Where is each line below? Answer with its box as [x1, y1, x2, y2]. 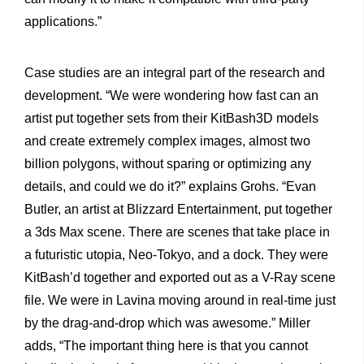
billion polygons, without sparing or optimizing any [24, 157, 311, 171]
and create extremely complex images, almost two [24, 134, 310, 149]
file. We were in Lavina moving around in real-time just [24, 293, 336, 308]
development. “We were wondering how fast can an [24, 89, 318, 103]
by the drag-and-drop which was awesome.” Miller [24, 316, 310, 331]
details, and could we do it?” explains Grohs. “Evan [24, 180, 316, 194]
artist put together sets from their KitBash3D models [24, 111, 318, 126]
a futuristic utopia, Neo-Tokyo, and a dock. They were [24, 248, 328, 262]
